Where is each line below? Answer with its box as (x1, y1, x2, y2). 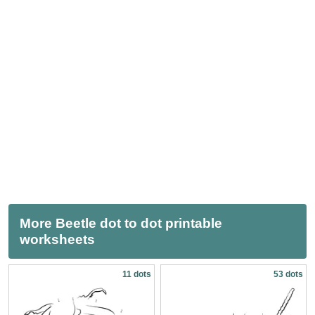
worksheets (20, 232, 95, 247)
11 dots (122, 269, 151, 279)
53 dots (274, 269, 303, 279)
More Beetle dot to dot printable (20, 216, 222, 231)
